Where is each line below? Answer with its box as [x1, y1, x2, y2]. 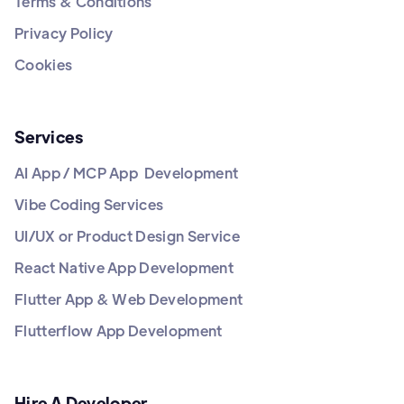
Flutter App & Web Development [14, 289, 243, 309]
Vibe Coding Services [14, 195, 164, 215]
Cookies [14, 55, 73, 75]
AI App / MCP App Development [14, 163, 239, 183]
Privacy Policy [14, 23, 114, 43]
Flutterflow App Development [14, 321, 223, 341]
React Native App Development [14, 258, 234, 278]
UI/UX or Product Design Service [14, 226, 240, 246]
